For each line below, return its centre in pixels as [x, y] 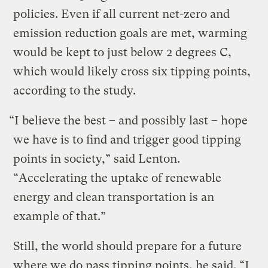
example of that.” [60, 216]
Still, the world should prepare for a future [128, 246]
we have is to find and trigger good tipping [127, 139]
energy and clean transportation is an [114, 197]
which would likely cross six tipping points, [132, 71]
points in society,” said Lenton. [97, 159]
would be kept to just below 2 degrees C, [123, 52]
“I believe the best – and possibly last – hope [129, 120]
